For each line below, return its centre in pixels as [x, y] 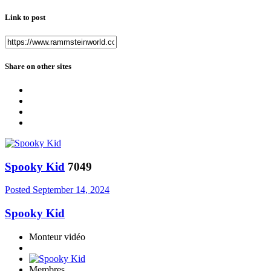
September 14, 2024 [71, 190]
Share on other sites [38, 66]
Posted [19, 190]
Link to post [25, 17]
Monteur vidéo [57, 237]
